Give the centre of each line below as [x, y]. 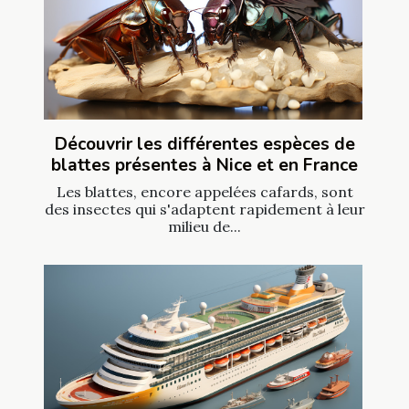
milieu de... [204, 226]
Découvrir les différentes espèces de [204, 144]
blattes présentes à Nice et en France [204, 165]
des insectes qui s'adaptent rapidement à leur [204, 209]
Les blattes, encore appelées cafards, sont [204, 191]
